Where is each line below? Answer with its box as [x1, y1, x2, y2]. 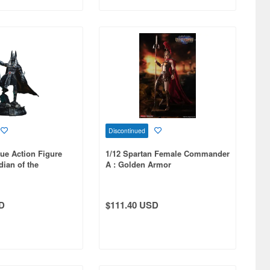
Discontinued [108, 126, 145, 136]
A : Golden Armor [105, 159, 171, 171]
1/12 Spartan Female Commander [105, 148, 230, 160]
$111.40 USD [105, 198, 159, 212]
